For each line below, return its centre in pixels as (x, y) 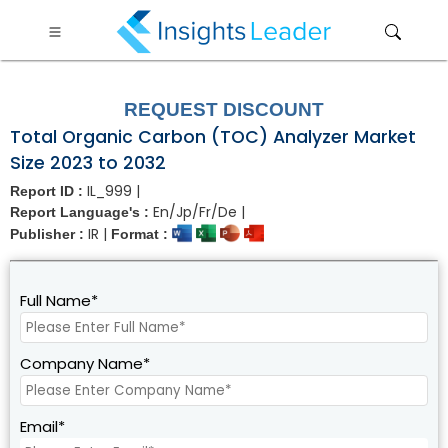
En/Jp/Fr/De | (199, 212)
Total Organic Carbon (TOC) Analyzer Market (213, 137)
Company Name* (85, 363)
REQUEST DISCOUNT (223, 109)
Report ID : (48, 191)
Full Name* (59, 300)
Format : (141, 234)
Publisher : (49, 234)
